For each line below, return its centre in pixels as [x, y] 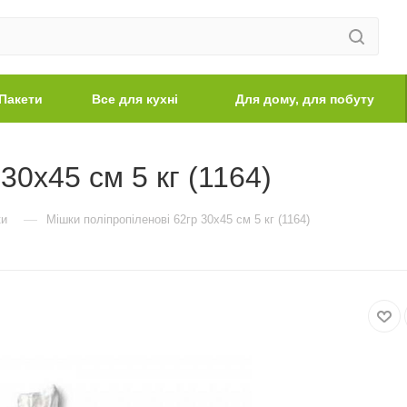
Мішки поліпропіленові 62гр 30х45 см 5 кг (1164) [178, 219]
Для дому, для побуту [305, 99]
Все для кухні [135, 99]
